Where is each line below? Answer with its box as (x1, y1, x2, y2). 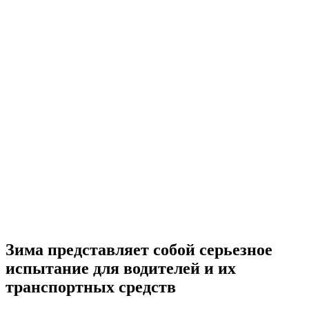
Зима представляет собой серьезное (6, 240, 272, 259)
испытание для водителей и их (6, 259, 236, 277)
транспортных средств (6, 277, 176, 296)
